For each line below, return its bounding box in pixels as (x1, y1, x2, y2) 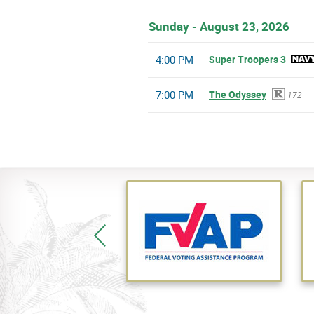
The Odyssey (209, 88, 266, 102)
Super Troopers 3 (209, 53, 286, 67)
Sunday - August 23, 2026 (149, 18, 289, 35)
